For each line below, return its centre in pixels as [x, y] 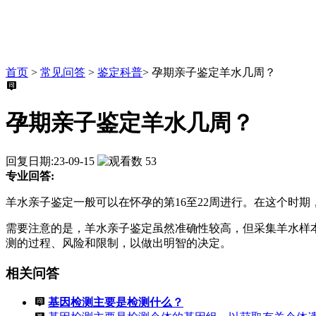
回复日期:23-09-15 [50, 161]
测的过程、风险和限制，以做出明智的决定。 [119, 243]
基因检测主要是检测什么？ [116, 303]
